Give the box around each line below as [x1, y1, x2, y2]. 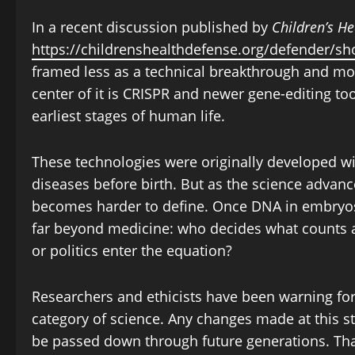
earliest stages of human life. [32, 106, 225, 126]
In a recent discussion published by [32, 17, 272, 37]
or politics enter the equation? [32, 241, 232, 261]
